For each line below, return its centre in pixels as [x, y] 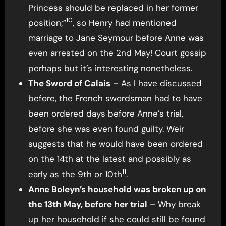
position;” [47, 22]
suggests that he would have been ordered [115, 144]
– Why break [174, 204]
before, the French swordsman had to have [115, 98]
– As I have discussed [156, 83]
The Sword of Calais [69, 83]
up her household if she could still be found [117, 219]
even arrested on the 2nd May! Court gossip [117, 53]
